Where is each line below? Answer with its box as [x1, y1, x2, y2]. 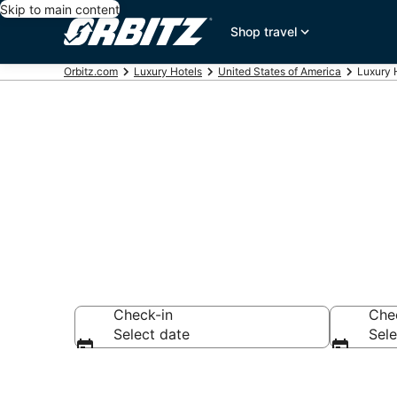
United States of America [218, 65, 341, 78]
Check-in [113, 306, 173, 323]
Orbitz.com [64, 65, 118, 78]
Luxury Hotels [134, 65, 202, 78]
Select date [113, 325, 190, 343]
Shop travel [230, 24, 298, 39]
